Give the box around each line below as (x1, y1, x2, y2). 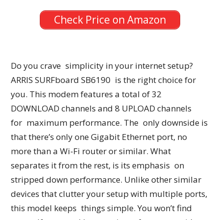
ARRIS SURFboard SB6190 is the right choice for (11, 74, 196, 86)
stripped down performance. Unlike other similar (11, 174, 202, 186)
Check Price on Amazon (54, 12, 166, 27)
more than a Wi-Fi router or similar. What (11, 145, 171, 157)
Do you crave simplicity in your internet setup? (11, 60, 193, 72)
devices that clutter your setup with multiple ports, (11, 188, 208, 200)
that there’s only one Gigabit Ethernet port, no (11, 131, 188, 143)
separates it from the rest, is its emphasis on (11, 160, 185, 171)
